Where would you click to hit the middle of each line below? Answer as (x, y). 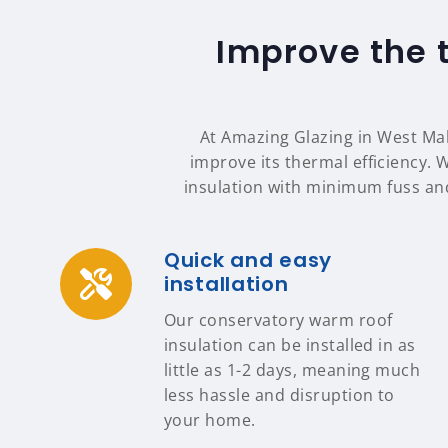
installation (226, 284)
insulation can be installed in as (290, 345)
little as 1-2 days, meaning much (292, 370)
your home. (210, 420)
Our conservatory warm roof (278, 320)
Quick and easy (248, 260)
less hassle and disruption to (279, 395)
